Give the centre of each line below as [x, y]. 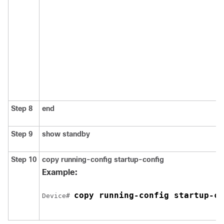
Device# [58, 196]
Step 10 [24, 159]
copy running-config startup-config [103, 159]
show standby [66, 134]
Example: [60, 172]
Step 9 [22, 134]
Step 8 [22, 108]
